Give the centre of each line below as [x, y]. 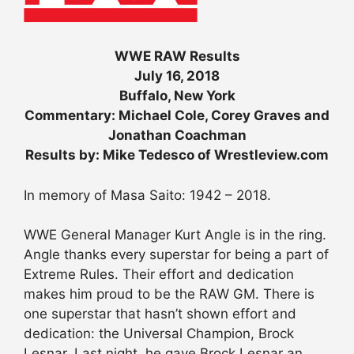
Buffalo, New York [177, 96]
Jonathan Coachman [177, 136]
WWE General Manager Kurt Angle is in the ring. [175, 235]
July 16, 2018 [177, 76]
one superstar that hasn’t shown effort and [160, 314]
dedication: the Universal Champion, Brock [159, 334]
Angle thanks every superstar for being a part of [176, 255]
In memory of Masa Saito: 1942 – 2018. [147, 195]
